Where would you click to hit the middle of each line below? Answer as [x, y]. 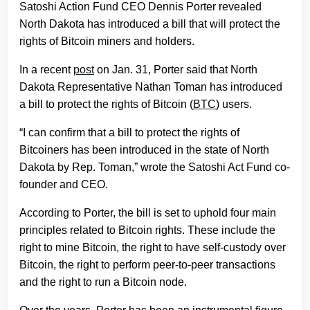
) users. [234, 104]
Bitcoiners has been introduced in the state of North [144, 150]
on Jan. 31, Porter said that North [176, 70]
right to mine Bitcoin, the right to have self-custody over [153, 248]
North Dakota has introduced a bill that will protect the [150, 24]
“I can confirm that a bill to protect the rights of [129, 133]
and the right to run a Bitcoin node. [103, 282]
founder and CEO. [64, 185]
